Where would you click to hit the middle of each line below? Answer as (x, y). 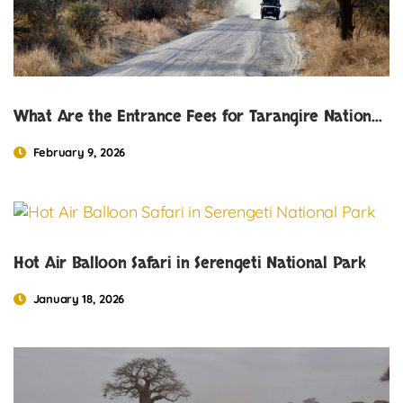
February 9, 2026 (79, 152)
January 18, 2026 (78, 299)
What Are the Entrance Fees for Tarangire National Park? (376, 116)
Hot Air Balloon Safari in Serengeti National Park (190, 264)
